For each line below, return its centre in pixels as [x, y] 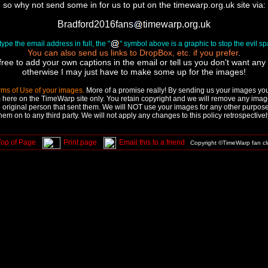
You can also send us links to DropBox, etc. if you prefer [133, 53]
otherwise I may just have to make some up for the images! [134, 72]
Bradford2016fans [95, 24]
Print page [80, 143]
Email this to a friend [152, 143]
